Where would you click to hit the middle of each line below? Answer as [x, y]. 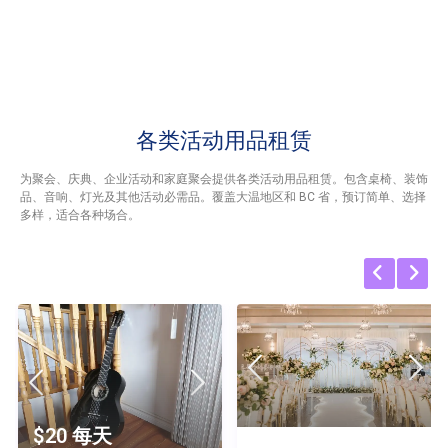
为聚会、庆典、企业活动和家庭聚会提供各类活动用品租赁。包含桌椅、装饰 [224, 179]
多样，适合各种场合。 [80, 215]
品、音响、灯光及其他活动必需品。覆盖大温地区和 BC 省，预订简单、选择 [223, 197]
